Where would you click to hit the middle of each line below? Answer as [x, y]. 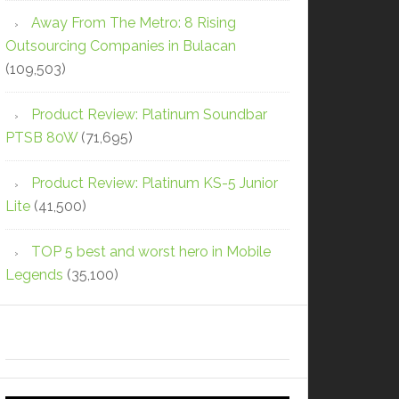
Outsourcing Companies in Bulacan [121, 45]
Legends [34, 274]
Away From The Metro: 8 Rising [134, 22]
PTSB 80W [41, 137]
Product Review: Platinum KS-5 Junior [155, 183]
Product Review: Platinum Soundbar [149, 114]
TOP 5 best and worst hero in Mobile [151, 251]
